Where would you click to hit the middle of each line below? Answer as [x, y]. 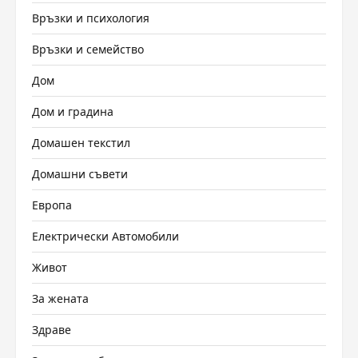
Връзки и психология [91, 18]
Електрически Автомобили [105, 236]
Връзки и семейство [88, 49]
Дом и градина [73, 111]
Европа [52, 205]
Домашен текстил [81, 142]
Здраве [52, 329]
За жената [60, 298]
